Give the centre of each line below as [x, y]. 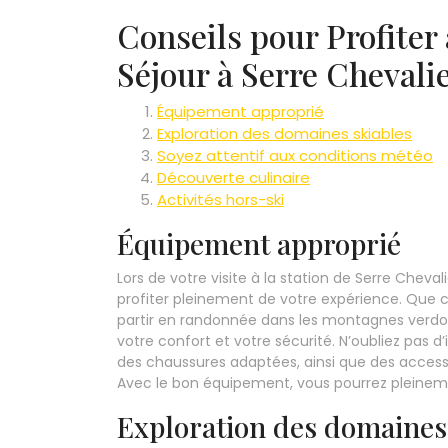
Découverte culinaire [233, 178]
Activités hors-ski [220, 200]
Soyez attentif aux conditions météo [295, 156]
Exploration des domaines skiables [284, 134]
